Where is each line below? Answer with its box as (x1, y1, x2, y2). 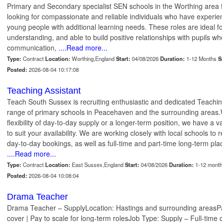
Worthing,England (70, 55, 116, 63)
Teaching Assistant (7, 86, 81, 96)
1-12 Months (185, 55, 218, 63)
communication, (7, 43, 58, 53)
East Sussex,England (70, 161, 125, 169)
